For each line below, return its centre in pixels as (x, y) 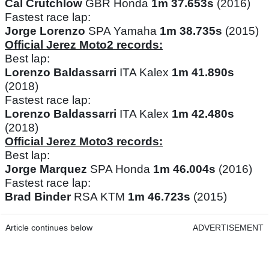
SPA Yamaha (122, 31)
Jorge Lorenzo (45, 31)
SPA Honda (120, 169)
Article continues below (49, 228)
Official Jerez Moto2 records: (84, 45)
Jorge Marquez (46, 169)
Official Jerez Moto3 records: (84, 142)
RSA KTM (99, 197)
